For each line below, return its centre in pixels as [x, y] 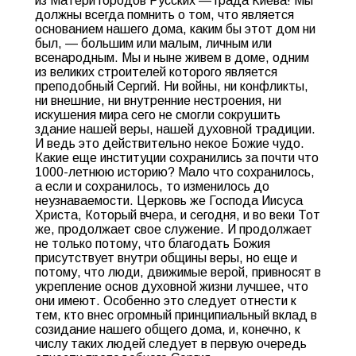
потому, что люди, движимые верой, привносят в [178, 272]
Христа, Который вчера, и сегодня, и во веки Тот [178, 215]
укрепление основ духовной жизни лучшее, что [172, 286]
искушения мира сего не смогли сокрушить [158, 115]
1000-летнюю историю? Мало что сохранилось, [175, 172]
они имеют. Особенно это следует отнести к [166, 301]
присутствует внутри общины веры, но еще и [166, 258]
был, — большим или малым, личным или [153, 43]
